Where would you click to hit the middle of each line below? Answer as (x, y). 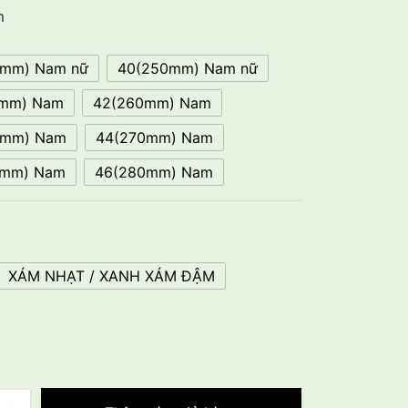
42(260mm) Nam (152, 102)
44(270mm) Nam (154, 137)
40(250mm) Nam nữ (188, 68)
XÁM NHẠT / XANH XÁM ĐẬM (112, 275)
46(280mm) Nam (154, 172)
